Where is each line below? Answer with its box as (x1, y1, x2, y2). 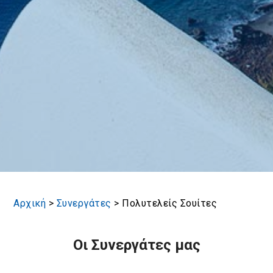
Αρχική (13, 197, 46, 210)
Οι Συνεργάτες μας (73, 236, 200, 254)
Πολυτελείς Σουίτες (122, 197, 218, 210)
